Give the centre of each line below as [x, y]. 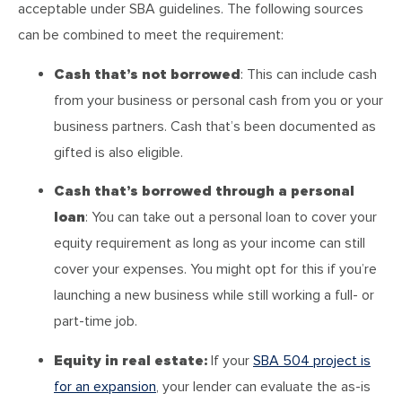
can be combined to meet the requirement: [151, 35]
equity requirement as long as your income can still [210, 244]
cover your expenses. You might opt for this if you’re [215, 270]
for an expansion [105, 386]
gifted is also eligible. [118, 152]
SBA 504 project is [312, 360]
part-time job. [96, 322]
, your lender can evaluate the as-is [263, 386]
